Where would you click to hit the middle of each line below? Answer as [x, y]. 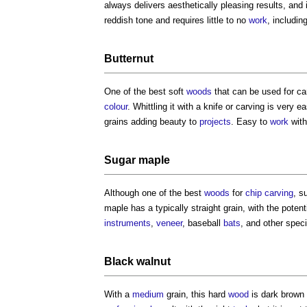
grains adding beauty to [152, 122]
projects [215, 122]
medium [148, 295]
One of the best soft [145, 92]
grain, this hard [196, 295]
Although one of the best [154, 193]
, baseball [203, 223]
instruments [127, 223]
